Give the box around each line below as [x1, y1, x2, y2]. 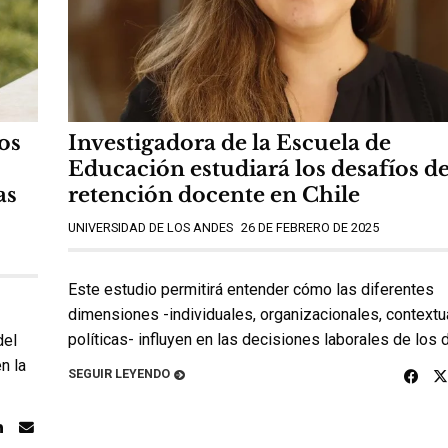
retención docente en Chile [68, 182, 360, 209]
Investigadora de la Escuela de [68, 130, 391, 157]
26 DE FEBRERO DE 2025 [241, 220, 379, 236]
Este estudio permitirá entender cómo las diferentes [68, 280, 434, 300]
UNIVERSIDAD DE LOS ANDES [68, 220, 233, 236]
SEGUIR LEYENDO [68, 365, 170, 381]
